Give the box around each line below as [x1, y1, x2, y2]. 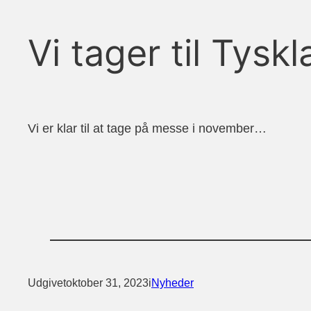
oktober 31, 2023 [66, 277, 149, 289]
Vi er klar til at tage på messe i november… [28, 121, 267, 136]
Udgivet [28, 277, 66, 289]
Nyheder [151, 277, 194, 289]
